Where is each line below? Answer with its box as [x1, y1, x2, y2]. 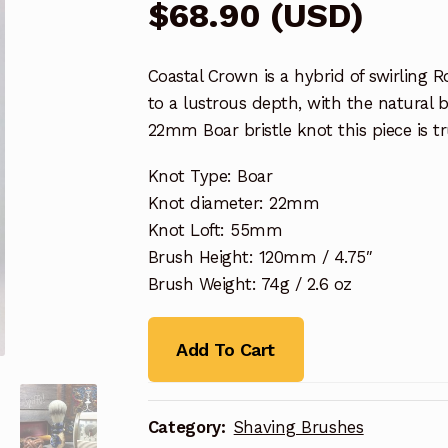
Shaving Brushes [233, 416, 364, 437]
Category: [147, 416, 231, 437]
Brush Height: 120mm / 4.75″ [147, 246, 373, 267]
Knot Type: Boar [147, 165, 273, 186]
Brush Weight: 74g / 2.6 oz [147, 273, 352, 294]
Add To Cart [176, 338, 275, 360]
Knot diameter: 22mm [147, 192, 320, 213]
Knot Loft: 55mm [147, 219, 283, 240]
